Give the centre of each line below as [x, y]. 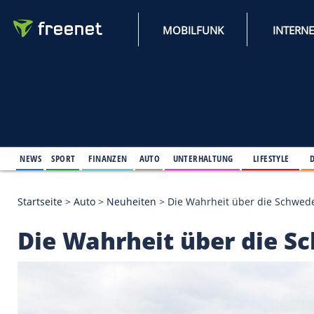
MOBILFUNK [233, 36]
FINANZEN [130, 190]
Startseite [48, 243]
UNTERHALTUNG [245, 190]
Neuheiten [158, 243]
